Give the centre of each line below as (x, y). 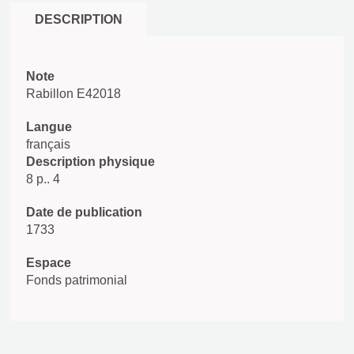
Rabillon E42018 (73, 94)
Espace (49, 263)
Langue (49, 127)
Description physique (90, 162)
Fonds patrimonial (77, 280)
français (48, 144)
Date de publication (84, 212)
